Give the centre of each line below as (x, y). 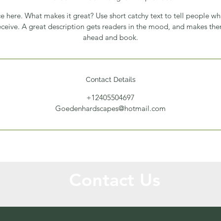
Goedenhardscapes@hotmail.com (110, 108)
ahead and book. (110, 37)
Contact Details (110, 79)
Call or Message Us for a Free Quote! (115, 199)
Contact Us (115, 180)
